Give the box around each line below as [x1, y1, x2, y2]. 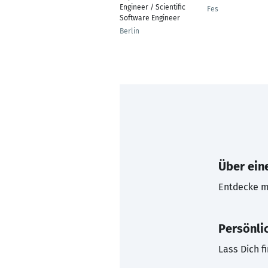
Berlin [120, 27, 139, 35]
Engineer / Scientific [120, 3, 185, 11]
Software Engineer [120, 14, 180, 22]
